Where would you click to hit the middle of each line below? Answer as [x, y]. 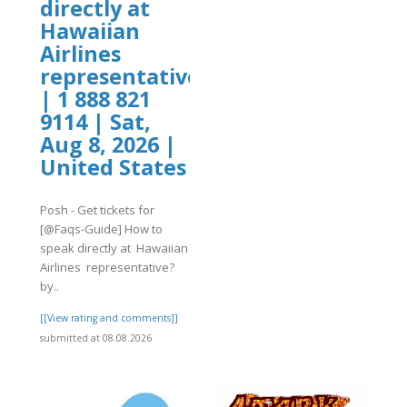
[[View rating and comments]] [109, 318]
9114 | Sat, [95, 122]
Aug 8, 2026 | [108, 145]
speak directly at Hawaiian [114, 248]
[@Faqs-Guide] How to [101, 228]
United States [113, 168]
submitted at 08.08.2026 [96, 338]
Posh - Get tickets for [97, 209]
